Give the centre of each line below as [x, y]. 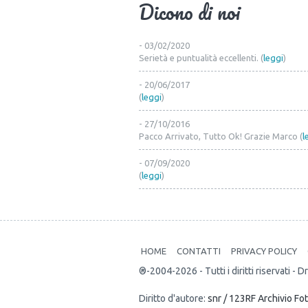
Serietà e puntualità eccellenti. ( [201, 58]
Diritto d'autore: [173, 299]
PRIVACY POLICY [264, 251]
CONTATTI [199, 251]
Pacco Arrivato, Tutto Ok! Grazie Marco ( [221, 136]
